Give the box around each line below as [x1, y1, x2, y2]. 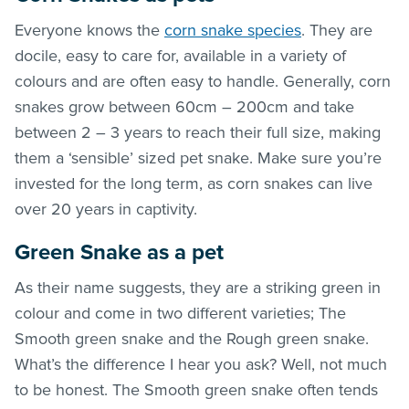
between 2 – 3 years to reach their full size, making [15, 121, 381, 142]
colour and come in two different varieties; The [15, 302, 346, 323]
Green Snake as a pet [15, 238, 224, 266]
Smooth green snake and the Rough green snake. [15, 328, 369, 349]
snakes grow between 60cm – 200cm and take [15, 96, 354, 117]
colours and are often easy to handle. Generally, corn [15, 70, 391, 91]
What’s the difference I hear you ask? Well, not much [15, 353, 387, 374]
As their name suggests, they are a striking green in [15, 277, 381, 298]
